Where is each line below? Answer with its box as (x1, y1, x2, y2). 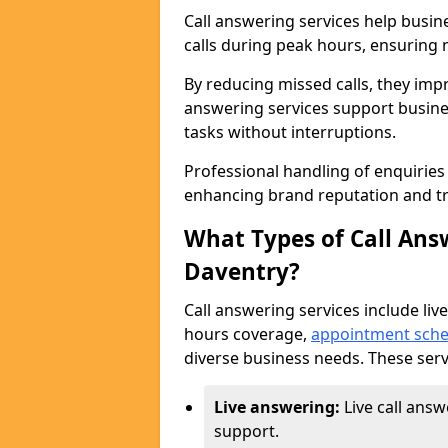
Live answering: (214, 396, 344, 418)
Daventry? (184, 256, 300, 287)
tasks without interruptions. (184, 121, 400, 143)
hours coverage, (184, 323, 311, 345)
